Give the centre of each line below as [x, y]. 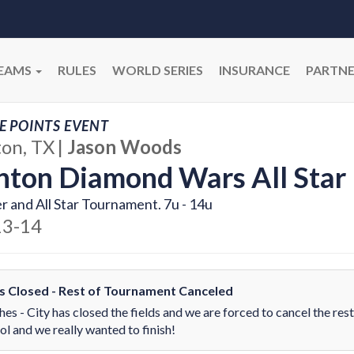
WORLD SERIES [158, 70]
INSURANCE [254, 70]
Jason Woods [124, 147]
